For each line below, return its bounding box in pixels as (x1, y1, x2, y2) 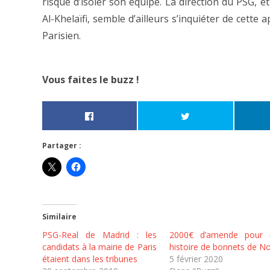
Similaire (42, 211, 77, 222)
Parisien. (42, 29, 81, 42)
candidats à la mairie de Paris (42, 240, 157, 253)
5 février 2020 (169, 253, 223, 265)
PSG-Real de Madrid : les (42, 228, 157, 240)
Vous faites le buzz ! (42, 73, 139, 87)
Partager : (42, 140, 81, 151)
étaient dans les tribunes (42, 253, 137, 265)
